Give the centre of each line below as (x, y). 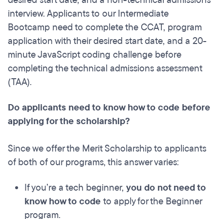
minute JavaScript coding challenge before (95, 55)
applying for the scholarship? (69, 121)
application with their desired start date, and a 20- (107, 41)
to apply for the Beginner (153, 201)
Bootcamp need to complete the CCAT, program (105, 27)
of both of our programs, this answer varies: (95, 162)
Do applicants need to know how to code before (109, 108)
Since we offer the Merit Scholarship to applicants (107, 149)
